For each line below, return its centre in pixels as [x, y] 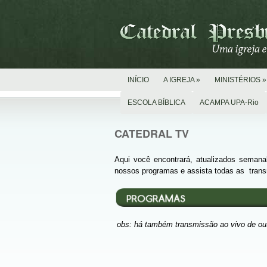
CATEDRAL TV [152, 133]
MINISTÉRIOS [237, 80]
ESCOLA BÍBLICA [156, 103]
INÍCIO [138, 80]
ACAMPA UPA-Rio [229, 103]
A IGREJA [179, 80]
